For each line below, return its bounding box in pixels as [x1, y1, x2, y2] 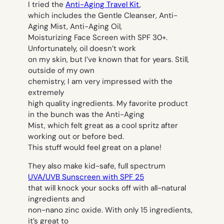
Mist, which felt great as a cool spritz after [28, 120, 178, 130]
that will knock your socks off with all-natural [28, 183, 186, 193]
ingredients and [28, 194, 85, 204]
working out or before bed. [28, 131, 124, 141]
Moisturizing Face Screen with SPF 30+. [28, 32, 167, 42]
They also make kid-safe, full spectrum [28, 161, 165, 171]
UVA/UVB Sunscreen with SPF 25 [28, 172, 144, 182]
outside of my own [28, 65, 94, 75]
